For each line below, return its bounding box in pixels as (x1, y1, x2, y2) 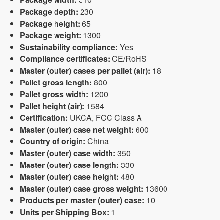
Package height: (20, 18, 80, 29)
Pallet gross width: (20, 88, 88, 100)
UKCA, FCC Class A (68, 112, 142, 123)
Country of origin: (20, 136, 85, 147)
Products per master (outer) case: (20, 194, 144, 206)
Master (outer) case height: (20, 171, 119, 182)
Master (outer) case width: (20, 147, 115, 159)
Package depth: (20, 6, 78, 17)
